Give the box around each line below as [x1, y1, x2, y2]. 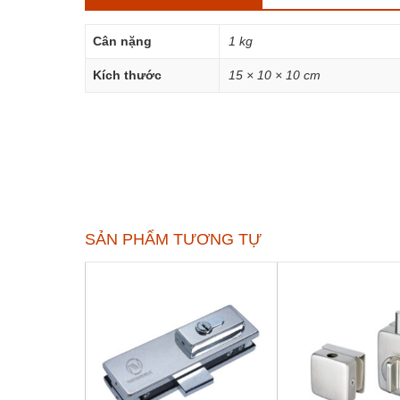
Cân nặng [92, 34, 152, 49]
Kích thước [92, 68, 162, 83]
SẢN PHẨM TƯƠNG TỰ [84, 229, 262, 248]
